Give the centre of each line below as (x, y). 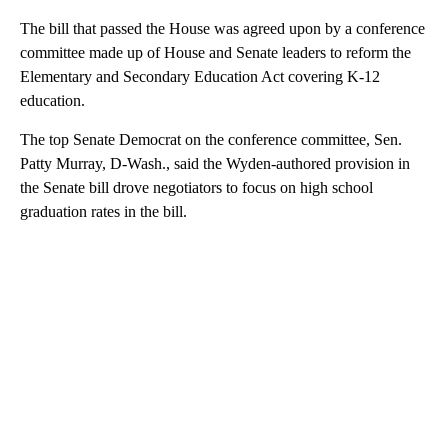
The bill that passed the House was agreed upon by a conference (222, 29)
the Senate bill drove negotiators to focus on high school (196, 188)
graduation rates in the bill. (103, 212)
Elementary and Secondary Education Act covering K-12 (200, 77)
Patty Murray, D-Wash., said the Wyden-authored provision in (215, 164)
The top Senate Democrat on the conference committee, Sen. (211, 140)
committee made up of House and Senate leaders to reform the (215, 53)
